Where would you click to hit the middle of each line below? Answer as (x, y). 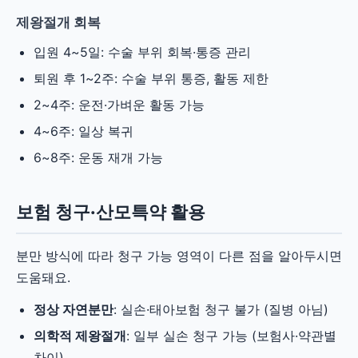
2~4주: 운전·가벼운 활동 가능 (119, 105)
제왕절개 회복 (58, 22)
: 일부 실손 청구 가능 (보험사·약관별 (231, 336)
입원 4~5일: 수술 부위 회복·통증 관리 (142, 52)
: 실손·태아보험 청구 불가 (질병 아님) (221, 310)
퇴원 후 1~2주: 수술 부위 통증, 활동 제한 (151, 79)
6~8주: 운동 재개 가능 (98, 158)
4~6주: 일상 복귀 (84, 131)
